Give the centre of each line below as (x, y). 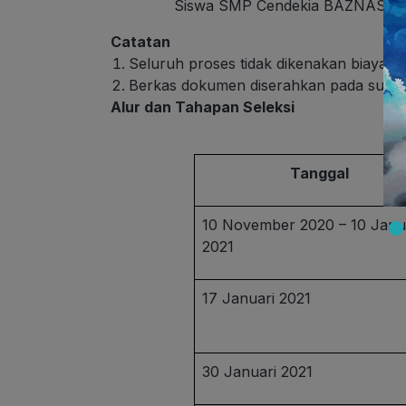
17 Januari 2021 (257, 299)
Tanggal (319, 174)
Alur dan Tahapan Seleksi (204, 107)
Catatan (142, 42)
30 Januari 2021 (258, 372)
